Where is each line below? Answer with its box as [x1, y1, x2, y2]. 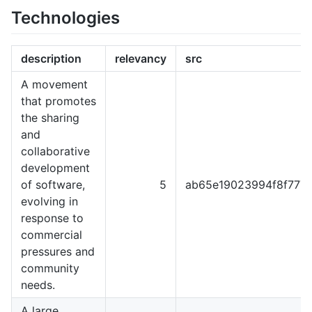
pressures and [21, 244, 95, 258]
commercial [21, 227, 82, 242]
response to [21, 210, 84, 225]
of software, [21, 177, 85, 192]
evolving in [21, 194, 78, 208]
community [21, 260, 79, 275]
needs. [21, 277, 55, 292]
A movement [21, 77, 88, 91]
